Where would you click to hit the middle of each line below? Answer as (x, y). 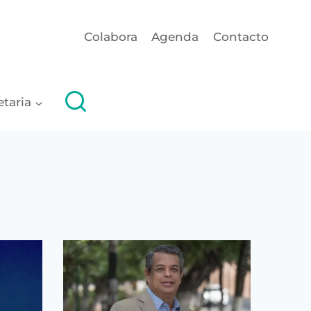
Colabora (111, 37)
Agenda (175, 37)
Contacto (241, 37)
